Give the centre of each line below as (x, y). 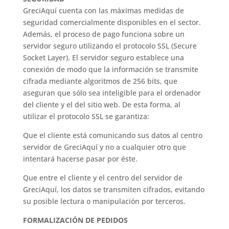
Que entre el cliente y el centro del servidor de (102, 178)
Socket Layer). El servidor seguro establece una (103, 58)
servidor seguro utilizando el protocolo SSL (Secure (110, 46)
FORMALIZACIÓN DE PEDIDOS (75, 220)
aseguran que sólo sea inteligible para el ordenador (112, 93)
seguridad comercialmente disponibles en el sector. (112, 22)
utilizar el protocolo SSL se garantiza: (86, 116)
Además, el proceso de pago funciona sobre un (104, 34)
